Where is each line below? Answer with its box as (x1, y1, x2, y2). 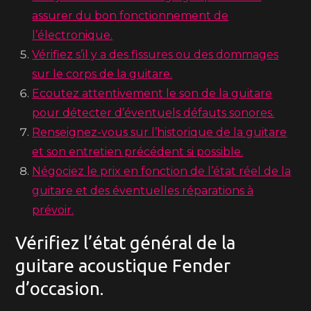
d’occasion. (15, 278, 104, 299)
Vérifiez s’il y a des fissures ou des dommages (32, 48, 279, 61)
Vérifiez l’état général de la (15, 233, 236, 253)
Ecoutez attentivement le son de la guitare (32, 87, 273, 100)
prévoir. (32, 203, 74, 217)
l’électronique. (32, 28, 113, 42)
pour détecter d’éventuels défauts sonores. (32, 106, 275, 119)
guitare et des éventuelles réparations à (32, 184, 254, 197)
